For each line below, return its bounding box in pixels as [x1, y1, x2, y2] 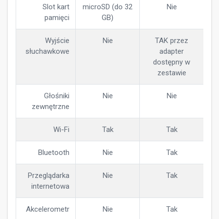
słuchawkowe [25, 47, 69, 56]
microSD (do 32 [83, 2, 132, 11]
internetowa [31, 182, 69, 191]
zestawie [157, 68, 186, 77]
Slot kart [43, 2, 69, 11]
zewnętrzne [32, 102, 69, 111]
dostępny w [153, 58, 190, 66]
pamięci [44, 13, 69, 22]
